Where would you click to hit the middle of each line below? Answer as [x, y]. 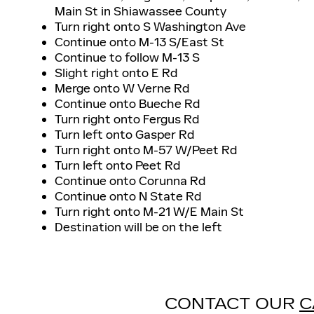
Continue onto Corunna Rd [130, 181]
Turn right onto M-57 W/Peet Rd [146, 150]
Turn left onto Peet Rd [117, 166]
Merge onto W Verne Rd [122, 89]
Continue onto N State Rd [128, 197]
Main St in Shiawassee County [141, 12]
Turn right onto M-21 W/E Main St [149, 212]
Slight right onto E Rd [116, 73]
